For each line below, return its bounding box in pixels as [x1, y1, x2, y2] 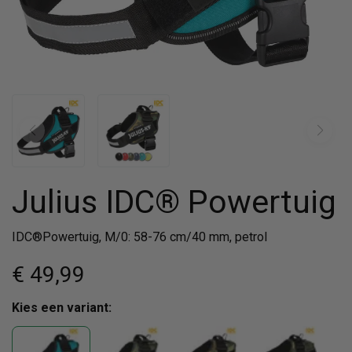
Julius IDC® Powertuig [12, 182, 336, 221]
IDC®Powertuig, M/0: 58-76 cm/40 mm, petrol [12, 229, 267, 244]
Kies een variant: [12, 299, 112, 315]
